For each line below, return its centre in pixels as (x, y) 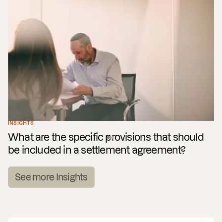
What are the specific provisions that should (106, 137)
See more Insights (51, 177)
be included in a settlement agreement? (97, 150)
